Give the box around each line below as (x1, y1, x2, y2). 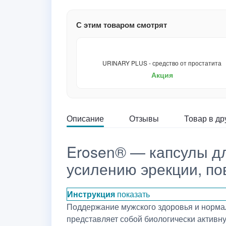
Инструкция (67, 188, 115, 200)
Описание (67, 112, 104, 124)
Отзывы (129, 112, 159, 124)
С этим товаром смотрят (76, 19, 167, 30)
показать (117, 188, 150, 200)
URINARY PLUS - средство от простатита (102, 59, 222, 67)
